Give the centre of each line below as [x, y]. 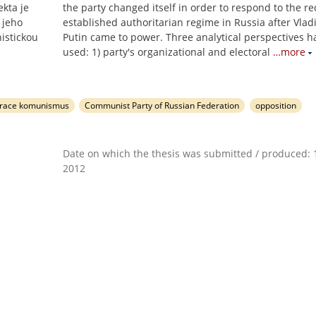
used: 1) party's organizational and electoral [166, 52]
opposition [276, 105]
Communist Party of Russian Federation [162, 105]
